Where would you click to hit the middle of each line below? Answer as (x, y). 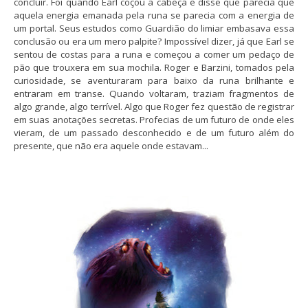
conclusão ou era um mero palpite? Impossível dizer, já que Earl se (154, 42)
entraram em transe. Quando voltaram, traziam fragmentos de (154, 94)
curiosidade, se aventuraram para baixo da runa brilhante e (154, 81)
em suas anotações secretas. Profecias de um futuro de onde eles (154, 120)
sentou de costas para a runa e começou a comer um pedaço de (154, 55)
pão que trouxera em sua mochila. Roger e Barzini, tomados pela (154, 68)
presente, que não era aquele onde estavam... (111, 146)
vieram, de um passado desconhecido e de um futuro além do (154, 133)
